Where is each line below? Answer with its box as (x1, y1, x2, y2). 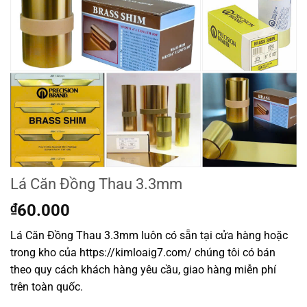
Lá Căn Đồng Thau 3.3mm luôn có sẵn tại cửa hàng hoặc (10, 229, 288, 243)
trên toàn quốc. (10, 280, 83, 294)
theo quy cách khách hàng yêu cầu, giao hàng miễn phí (10, 263, 276, 277)
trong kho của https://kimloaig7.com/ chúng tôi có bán (10, 246, 275, 260)
